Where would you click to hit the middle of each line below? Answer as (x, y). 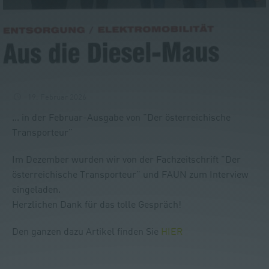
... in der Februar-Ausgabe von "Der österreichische (121, 117)
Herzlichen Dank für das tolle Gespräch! (97, 204)
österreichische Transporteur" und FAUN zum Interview (130, 174)
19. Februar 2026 (57, 96)
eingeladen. (36, 189)
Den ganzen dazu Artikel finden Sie (86, 231)
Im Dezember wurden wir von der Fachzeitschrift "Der (126, 159)
